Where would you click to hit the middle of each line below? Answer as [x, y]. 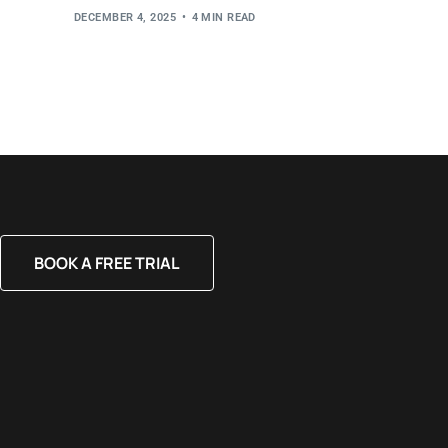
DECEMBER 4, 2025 [125, 18]
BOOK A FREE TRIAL [107, 263]
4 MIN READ [223, 18]
